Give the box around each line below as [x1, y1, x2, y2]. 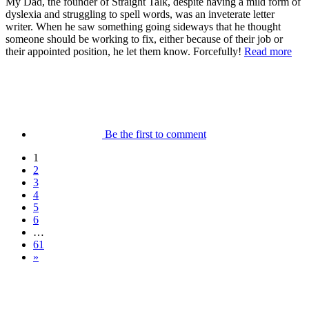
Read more [244, 45, 292, 57]
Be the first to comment [105, 128, 206, 140]
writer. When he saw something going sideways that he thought [6, 20, 281, 32]
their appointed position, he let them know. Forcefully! [6, 45, 244, 57]
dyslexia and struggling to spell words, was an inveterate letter [6, 8, 275, 20]
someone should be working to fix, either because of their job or [6, 32, 283, 45]
